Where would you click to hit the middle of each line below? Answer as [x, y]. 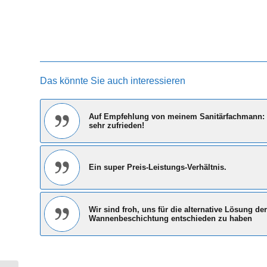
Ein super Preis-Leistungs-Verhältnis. [158, 167]
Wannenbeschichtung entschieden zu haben [170, 219]
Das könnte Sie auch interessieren [113, 81]
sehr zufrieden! [117, 126]
